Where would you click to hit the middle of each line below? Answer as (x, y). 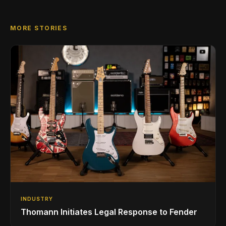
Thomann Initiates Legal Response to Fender (109, 212)
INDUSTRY (37, 199)
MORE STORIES (39, 28)
